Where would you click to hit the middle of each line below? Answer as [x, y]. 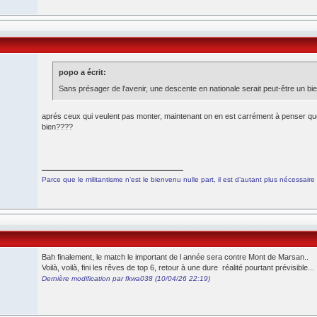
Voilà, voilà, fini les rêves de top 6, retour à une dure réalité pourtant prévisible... [178, 267]
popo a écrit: [82, 72]
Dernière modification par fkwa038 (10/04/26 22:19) [126, 278]
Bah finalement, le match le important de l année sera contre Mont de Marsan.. [175, 257]
